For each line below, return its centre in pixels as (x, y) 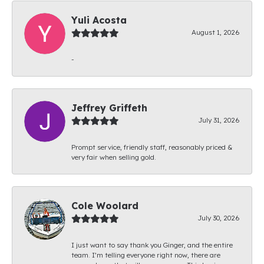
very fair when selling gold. (114, 157)
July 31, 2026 (219, 120)
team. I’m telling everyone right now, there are (146, 255)
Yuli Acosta (99, 20)
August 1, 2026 (216, 32)
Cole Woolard (105, 205)
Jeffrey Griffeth (109, 108)
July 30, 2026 (219, 217)
